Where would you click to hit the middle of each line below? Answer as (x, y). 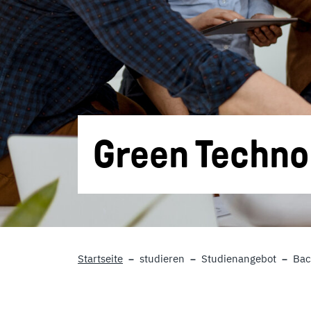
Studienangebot (239, 259)
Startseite (100, 259)
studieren (162, 259)
